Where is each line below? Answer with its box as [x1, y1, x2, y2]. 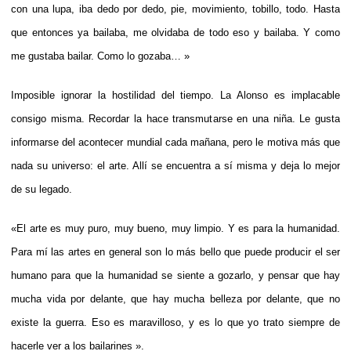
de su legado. [11, 183, 72, 195]
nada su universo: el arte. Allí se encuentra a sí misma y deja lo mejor [11, 159, 340, 172]
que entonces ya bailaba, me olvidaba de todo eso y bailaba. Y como [11, 26, 340, 38]
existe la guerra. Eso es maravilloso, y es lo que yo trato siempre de [11, 316, 340, 328]
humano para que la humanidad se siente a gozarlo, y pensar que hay [11, 269, 340, 281]
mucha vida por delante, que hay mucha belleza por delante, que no [11, 292, 340, 305]
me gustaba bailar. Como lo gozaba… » [11, 49, 190, 62]
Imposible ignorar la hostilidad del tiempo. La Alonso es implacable [11, 89, 340, 101]
